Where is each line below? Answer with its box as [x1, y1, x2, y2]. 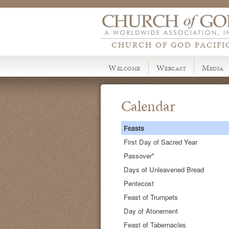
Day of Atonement [124, 205, 178, 216]
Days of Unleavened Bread [124, 164, 204, 174]
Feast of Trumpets [124, 192, 178, 202]
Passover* [124, 150, 154, 161]
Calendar [121, 96, 175, 116]
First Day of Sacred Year [124, 136, 197, 147]
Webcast [156, 62, 186, 74]
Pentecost [124, 178, 154, 188]
